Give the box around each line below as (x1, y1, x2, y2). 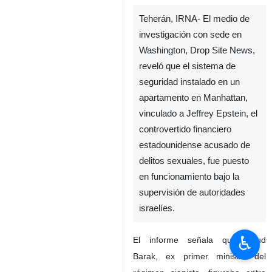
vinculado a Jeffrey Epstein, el (139, 109, 257, 118)
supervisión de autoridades (139, 188, 245, 197)
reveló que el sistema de (139, 61, 236, 71)
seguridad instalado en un (139, 77, 240, 87)
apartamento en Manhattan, (139, 93, 248, 103)
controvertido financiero (139, 124, 231, 134)
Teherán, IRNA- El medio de (139, 14, 250, 24)
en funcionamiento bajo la (139, 172, 239, 182)
